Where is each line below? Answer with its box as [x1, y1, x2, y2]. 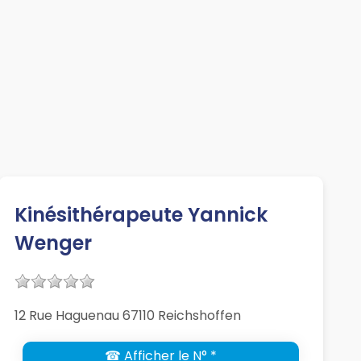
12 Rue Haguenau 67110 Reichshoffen [14, 306, 241, 326]
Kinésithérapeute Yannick [14, 201, 268, 229]
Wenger [14, 230, 92, 257]
